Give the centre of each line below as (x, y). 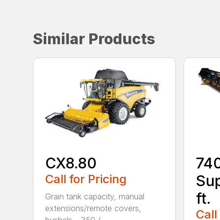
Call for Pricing (86, 179)
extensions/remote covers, (94, 208)
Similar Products (94, 39)
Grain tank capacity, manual (95, 197)
